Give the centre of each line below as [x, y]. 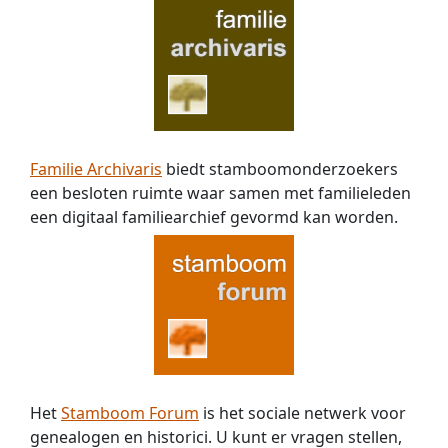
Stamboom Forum [130, 413]
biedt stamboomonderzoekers [280, 169]
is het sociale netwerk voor [302, 413]
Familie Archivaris [96, 169]
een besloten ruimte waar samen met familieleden [220, 193]
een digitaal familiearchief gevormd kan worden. [214, 217]
